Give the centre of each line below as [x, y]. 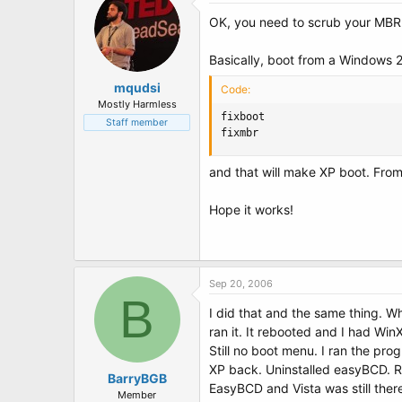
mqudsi [137, 87]
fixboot [243, 117]
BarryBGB [137, 378]
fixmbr [240, 133]
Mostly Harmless [137, 104]
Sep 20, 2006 [241, 284]
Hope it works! [251, 210]
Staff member [137, 122]
